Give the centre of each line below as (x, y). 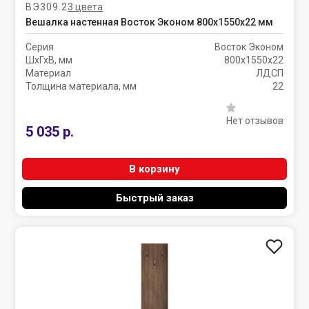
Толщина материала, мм (81, 86)
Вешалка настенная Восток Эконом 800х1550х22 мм (150, 22)
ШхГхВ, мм (49, 60)
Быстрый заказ (154, 198)
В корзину (154, 169)
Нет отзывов (255, 121)
